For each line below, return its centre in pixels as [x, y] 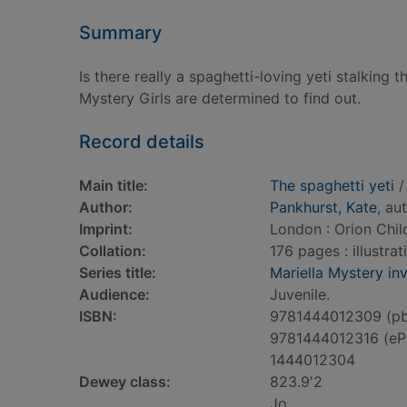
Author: [106, 207]
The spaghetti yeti [332, 185]
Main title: [114, 185]
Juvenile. [300, 294]
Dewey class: [125, 382]
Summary [120, 33]
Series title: [118, 273]
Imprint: [106, 229]
